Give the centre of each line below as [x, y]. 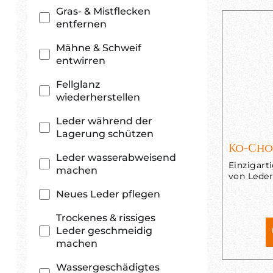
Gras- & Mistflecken [103, 11]
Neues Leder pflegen [108, 194]
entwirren [81, 61]
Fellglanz [78, 84]
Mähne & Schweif [99, 48]
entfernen [81, 24]
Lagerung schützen [105, 134]
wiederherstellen [98, 97]
